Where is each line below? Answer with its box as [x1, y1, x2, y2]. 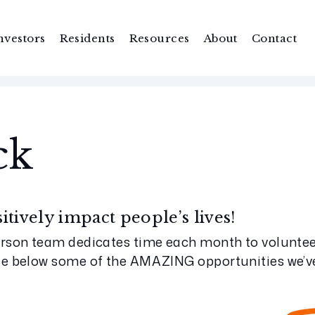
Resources [129, 31, 190, 45]
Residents [59, 31, 115, 45]
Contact [251, 31, 297, 45]
